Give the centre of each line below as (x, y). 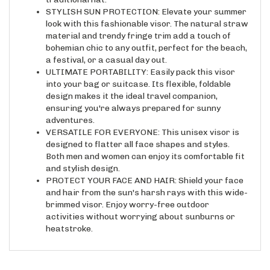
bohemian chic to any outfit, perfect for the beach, (146, 39)
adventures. (70, 111)
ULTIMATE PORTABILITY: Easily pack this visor (140, 63)
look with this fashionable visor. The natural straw (147, 15)
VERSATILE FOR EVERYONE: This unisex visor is (143, 123)
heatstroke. (69, 220)
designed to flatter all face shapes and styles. (138, 135)
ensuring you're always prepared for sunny (133, 99)
